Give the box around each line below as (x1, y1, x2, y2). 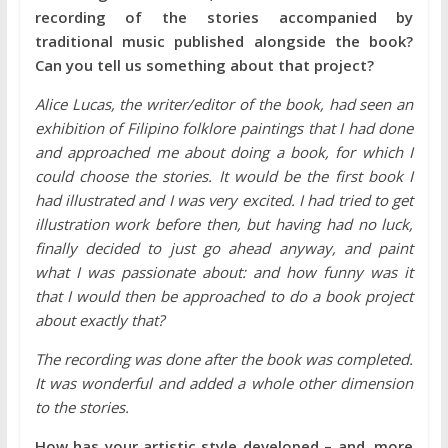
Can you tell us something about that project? (34, 54, 374, 75)
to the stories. (34, 396, 129, 417)
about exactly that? (34, 309, 164, 330)
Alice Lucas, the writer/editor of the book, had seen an (34, 93, 414, 114)
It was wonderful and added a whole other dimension (34, 372, 414, 393)
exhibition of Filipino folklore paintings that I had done (34, 117, 414, 138)
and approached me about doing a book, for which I (34, 141, 414, 162)
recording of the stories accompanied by (34, 6, 414, 27)
